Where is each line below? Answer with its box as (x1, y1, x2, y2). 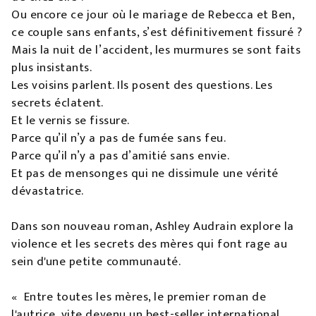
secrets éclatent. (11, 93, 104, 114)
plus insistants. (11, 58, 92, 78)
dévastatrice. (11, 181, 84, 202)
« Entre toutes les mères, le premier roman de (11, 287, 267, 308)
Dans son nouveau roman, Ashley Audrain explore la (11, 217, 294, 237)
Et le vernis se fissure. (11, 111, 130, 131)
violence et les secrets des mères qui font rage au (11, 234, 288, 255)
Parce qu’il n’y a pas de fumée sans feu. (11, 128, 226, 149)
